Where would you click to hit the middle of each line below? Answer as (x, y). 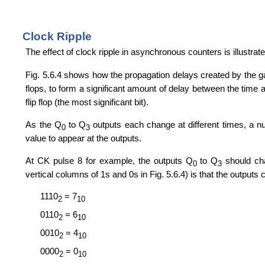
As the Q (43, 124)
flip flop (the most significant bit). (87, 102)
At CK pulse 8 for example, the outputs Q (109, 161)
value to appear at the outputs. (84, 138)
